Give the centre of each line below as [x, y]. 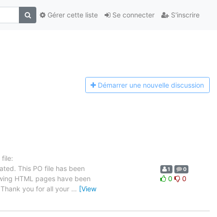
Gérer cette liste [72, 15]
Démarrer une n [123, 85]
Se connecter [132, 15]
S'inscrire [184, 15]
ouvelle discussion [176, 85]
